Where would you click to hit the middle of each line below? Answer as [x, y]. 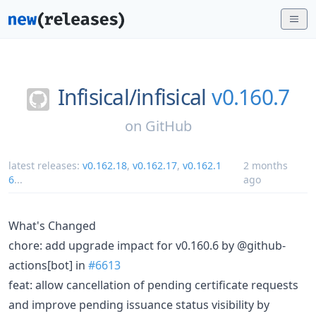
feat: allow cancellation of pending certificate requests [153, 285]
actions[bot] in [48, 265]
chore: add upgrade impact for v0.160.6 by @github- [147, 245]
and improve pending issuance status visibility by [139, 304]
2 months [266, 165]
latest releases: [45, 165]
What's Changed [52, 225]
